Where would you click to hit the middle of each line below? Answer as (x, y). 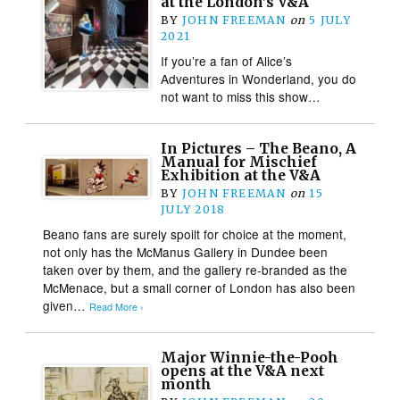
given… (67, 305)
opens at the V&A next (243, 371)
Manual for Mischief (239, 162)
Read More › (117, 306)
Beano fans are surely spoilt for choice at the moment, (195, 233)
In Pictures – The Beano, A (259, 148)
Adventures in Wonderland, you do (259, 78)
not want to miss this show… (241, 96)
